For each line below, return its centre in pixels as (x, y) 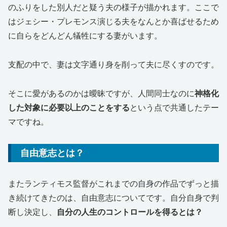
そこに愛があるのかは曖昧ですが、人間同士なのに (101, 93)
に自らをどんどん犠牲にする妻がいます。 (85, 36)
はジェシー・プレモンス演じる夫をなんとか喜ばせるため (113, 22)
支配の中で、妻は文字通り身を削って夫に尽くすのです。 (113, 65)
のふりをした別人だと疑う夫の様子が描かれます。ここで (113, 8)
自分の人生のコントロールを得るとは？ (130, 212)
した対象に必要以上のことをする (69, 107)
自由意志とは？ (52, 153)
